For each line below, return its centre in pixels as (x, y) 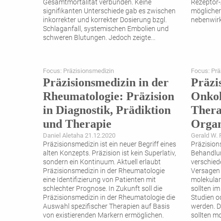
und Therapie (77, 124)
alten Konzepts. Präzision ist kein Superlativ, (110, 153)
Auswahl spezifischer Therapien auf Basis (106, 207)
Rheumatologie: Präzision (109, 96)
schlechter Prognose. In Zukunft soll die (103, 189)
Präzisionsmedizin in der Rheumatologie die (109, 198)
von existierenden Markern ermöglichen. (103, 216)
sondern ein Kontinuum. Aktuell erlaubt (102, 162)
